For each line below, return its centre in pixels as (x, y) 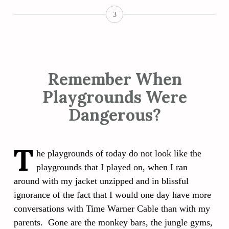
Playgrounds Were (114, 97)
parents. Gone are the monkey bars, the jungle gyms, (113, 222)
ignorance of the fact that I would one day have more (112, 194)
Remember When (114, 79)
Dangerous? (114, 114)
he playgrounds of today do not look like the (119, 153)
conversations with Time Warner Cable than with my (112, 208)
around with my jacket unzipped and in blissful (101, 181)
